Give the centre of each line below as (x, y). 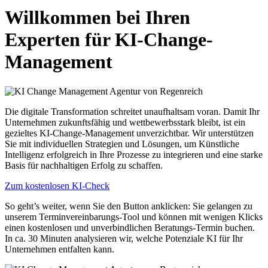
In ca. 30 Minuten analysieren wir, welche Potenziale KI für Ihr (124, 238)
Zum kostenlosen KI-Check (57, 185)
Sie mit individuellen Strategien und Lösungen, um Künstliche (122, 144)
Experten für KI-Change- (109, 40)
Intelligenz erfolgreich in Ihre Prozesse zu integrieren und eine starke (134, 154)
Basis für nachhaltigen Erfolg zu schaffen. (84, 165)
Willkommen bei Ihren (98, 18)
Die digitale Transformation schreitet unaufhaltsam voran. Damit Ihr (132, 111)
